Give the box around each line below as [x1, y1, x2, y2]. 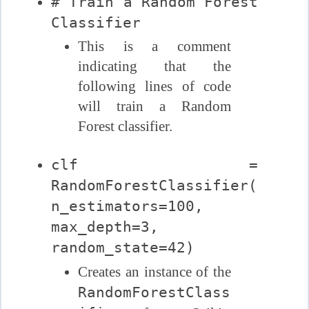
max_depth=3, [51, 218, 159, 236]
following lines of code [77, 77, 232, 94]
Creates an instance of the [77, 263, 232, 280]
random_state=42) [51, 239, 195, 257]
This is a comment [77, 37, 232, 54]
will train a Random [77, 97, 232, 114]
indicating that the [77, 57, 232, 74]
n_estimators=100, [51, 197, 204, 215]
